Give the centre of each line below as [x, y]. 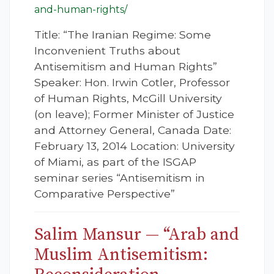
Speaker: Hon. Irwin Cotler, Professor [132, 83]
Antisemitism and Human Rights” [126, 67]
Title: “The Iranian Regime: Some [123, 35]
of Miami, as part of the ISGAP [115, 162]
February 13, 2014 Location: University [135, 146]
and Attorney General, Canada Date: [133, 130]
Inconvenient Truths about [107, 51]
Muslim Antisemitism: [121, 255]
